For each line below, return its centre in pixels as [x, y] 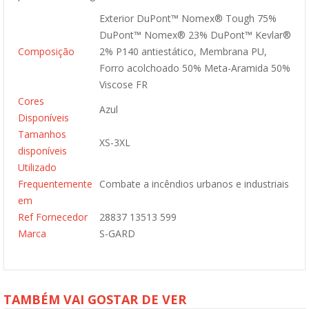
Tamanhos [42, 134]
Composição [46, 51]
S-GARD [117, 233]
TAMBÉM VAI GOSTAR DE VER [95, 299]
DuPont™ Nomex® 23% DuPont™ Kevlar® [195, 35]
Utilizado [37, 167]
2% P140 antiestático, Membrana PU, [183, 51]
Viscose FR [123, 84]
